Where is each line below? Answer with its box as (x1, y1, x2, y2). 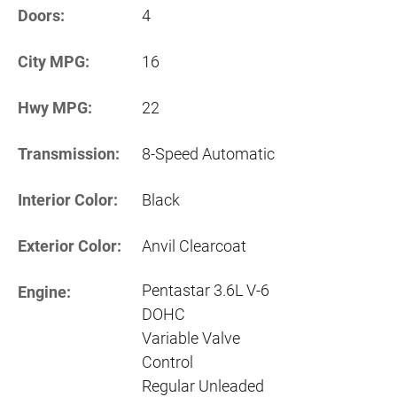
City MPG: (18, 52, 90, 72)
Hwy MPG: (18, 98, 92, 118)
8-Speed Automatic (142, 144, 275, 164)
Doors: (18, 6, 65, 26)
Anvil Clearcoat (142, 237, 246, 256)
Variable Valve (142, 329, 240, 348)
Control (142, 353, 193, 372)
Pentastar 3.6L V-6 (142, 281, 269, 300)
